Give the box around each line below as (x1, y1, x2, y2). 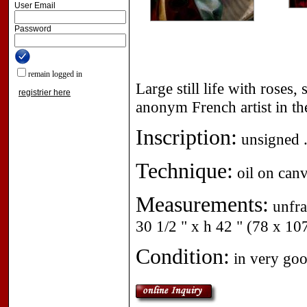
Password (14, 24, 51, 34)
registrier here (19, 88, 71, 97)
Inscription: (136, 125, 237, 149)
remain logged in (28, 69, 82, 79)
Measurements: (136, 192, 269, 217)
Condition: (136, 244, 230, 269)
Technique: (136, 158, 233, 183)
